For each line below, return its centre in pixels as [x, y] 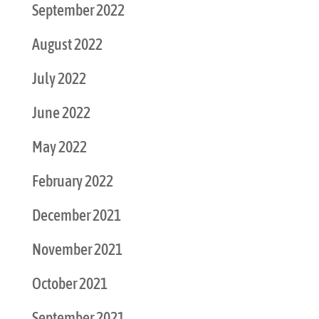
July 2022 [59, 79]
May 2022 [59, 147]
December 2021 [76, 215]
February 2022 [72, 181]
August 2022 [67, 45]
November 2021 [77, 250]
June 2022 [61, 113]
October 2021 [69, 284]
